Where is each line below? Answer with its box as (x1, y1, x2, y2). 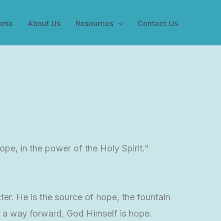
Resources (75, 18, 113, 28)
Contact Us (138, 18, 178, 28)
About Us (28, 18, 61, 28)
